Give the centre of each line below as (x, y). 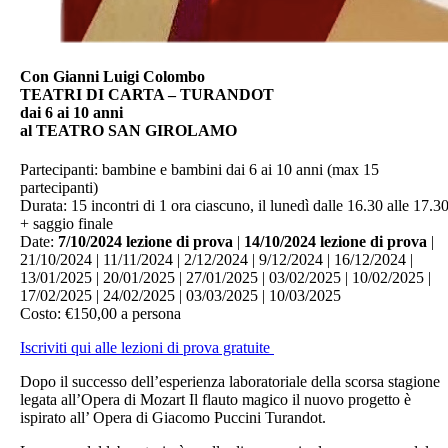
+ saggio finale (66, 224)
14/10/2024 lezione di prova (335, 242)
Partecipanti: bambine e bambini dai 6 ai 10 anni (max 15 (199, 170)
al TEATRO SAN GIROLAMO (128, 130)
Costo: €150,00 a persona (100, 314)
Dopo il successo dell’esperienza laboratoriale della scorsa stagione (230, 382)
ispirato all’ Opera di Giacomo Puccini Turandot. (173, 418)
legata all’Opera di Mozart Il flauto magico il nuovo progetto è (215, 400)
